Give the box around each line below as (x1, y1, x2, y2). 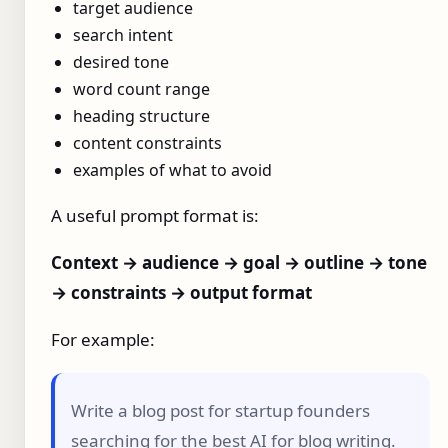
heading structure (73, 105, 210, 128)
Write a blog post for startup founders (71, 399, 370, 423)
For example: (51, 328, 155, 352)
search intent (73, 24, 173, 47)
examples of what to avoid (73, 159, 272, 182)
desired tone (73, 51, 169, 74)
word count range (73, 78, 210, 101)
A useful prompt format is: (51, 204, 259, 228)
